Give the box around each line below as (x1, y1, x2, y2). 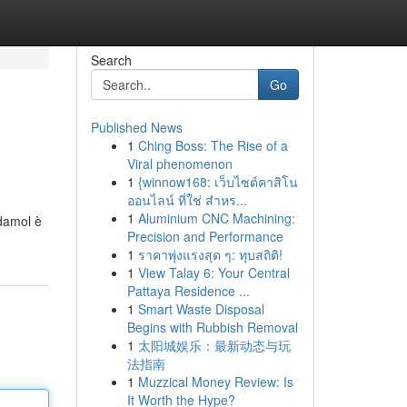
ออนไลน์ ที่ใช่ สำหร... (126, 191, 247, 209)
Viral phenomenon (126, 154, 233, 173)
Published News (90, 118, 183, 136)
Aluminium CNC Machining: (137, 209, 295, 227)
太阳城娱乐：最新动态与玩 (137, 336, 291, 354)
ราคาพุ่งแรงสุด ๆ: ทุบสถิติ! (137, 245, 283, 263)
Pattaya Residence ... (126, 282, 250, 300)
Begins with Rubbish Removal (126, 318, 298, 336)
